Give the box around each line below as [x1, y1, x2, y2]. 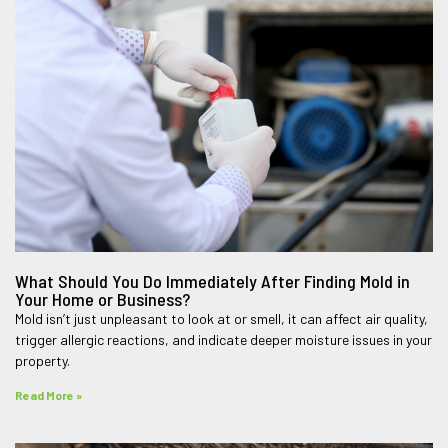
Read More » [15, 387, 83, 402]
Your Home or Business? [15, 287, 191, 310]
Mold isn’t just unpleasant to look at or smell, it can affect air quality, [15, 309, 429, 327]
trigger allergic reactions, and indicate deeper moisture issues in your [15, 330, 433, 348]
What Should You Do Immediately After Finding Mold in [15, 269, 411, 292]
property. [15, 351, 71, 369]
